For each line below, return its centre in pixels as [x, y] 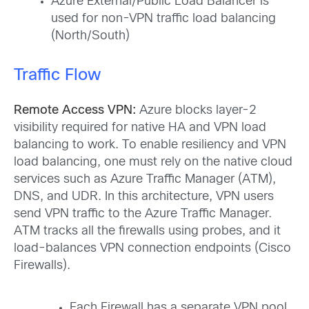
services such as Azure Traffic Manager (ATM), [145, 180]
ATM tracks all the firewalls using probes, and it [147, 232]
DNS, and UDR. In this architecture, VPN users [144, 197]
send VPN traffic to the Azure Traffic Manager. [143, 215]
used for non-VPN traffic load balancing [163, 19]
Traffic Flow [60, 76]
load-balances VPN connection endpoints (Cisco [152, 249]
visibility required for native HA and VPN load [140, 128]
